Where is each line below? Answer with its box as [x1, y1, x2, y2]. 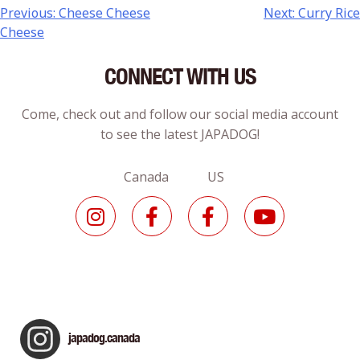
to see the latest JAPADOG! [100, 125, 260, 144]
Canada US [123, 168, 237, 186]
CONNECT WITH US [104, 63, 256, 90]
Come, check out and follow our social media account [22, 105, 338, 124]
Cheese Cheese [59, 4, 150, 22]
